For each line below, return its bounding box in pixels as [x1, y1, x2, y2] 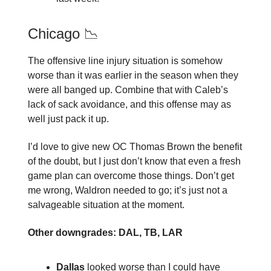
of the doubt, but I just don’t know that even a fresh [28, 156, 241, 167]
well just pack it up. [28, 114, 109, 125]
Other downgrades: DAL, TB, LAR [28, 227, 183, 238]
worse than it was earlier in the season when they [28, 70, 238, 81]
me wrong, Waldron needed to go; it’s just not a [28, 185, 227, 196]
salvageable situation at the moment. [28, 200, 184, 211]
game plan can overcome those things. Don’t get [28, 171, 234, 181]
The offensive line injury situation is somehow [28, 56, 223, 67]
